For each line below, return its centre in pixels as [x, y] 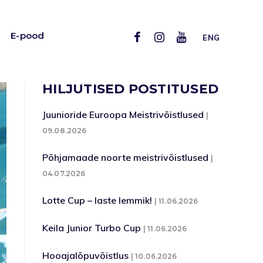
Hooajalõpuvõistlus [86, 255]
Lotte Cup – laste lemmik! [97, 200]
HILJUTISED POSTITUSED [131, 89]
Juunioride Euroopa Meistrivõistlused [123, 114]
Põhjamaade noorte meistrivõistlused [126, 157]
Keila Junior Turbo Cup [92, 228]
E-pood [28, 35]
